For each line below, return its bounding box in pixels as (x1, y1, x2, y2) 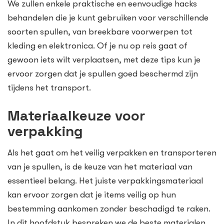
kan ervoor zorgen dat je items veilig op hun (7, 189, 176, 199)
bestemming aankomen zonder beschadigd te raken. (7, 203, 210, 213)
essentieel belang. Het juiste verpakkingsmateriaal (7, 175, 203, 185)
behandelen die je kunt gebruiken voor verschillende (7, 13, 208, 23)
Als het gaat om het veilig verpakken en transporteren (7, 147, 216, 157)
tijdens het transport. (7, 83, 91, 93)
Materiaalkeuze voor (7, 106, 145, 124)
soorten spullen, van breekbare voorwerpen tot (7, 27, 192, 37)
